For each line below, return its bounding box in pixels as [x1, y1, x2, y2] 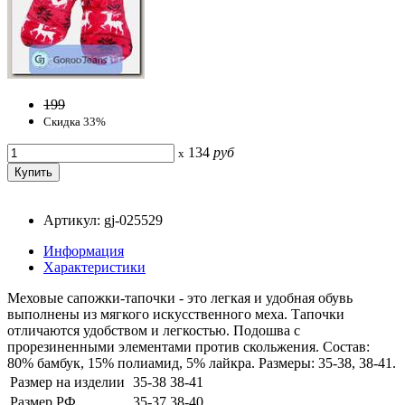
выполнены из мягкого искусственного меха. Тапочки [7, 306, 344, 322]
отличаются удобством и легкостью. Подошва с [7, 322, 300, 338]
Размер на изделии [10, 373, 125, 390]
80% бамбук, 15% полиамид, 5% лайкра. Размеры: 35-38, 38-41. [7, 354, 396, 371]
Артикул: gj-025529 [43, 212, 163, 228]
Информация [43, 242, 124, 259]
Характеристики [43, 259, 146, 275]
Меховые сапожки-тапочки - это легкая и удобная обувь [7, 289, 353, 306]
